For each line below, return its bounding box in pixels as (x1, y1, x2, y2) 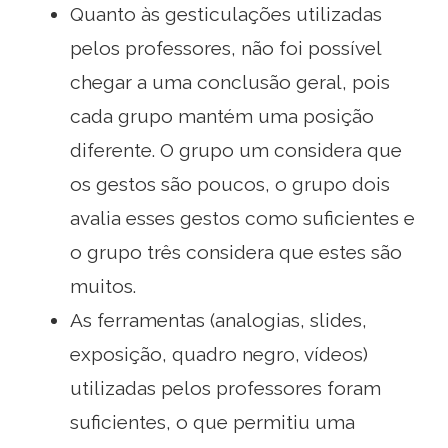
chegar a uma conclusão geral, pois (70, 70, 390, 93)
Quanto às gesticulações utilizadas (70, 2, 382, 25)
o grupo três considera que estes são (70, 240, 402, 263)
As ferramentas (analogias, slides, (70, 308, 367, 331)
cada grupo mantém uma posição (70, 104, 374, 127)
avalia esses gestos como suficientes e (70, 206, 415, 229)
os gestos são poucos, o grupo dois (70, 172, 390, 195)
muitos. (70, 274, 136, 297)
